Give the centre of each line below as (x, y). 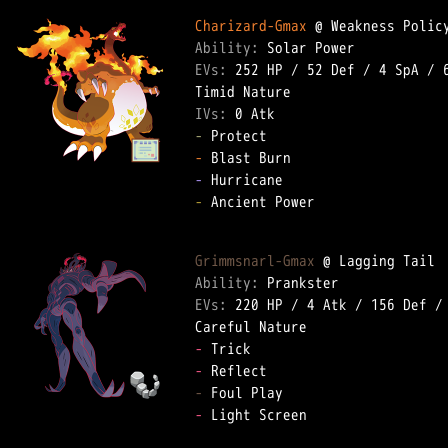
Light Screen (263, 414)
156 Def (399, 304)
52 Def (331, 69)
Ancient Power (267, 201)
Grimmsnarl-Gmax (255, 260)
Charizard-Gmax (251, 25)
